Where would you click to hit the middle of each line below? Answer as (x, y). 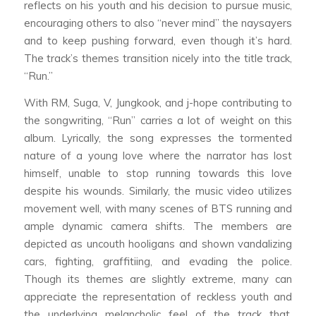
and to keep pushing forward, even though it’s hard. (158, 40)
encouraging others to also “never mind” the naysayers (158, 23)
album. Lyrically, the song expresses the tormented (158, 138)
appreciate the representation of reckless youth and (158, 296)
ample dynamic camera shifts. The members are (158, 226)
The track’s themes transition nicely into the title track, (158, 58)
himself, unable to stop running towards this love (158, 173)
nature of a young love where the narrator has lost (158, 155)
